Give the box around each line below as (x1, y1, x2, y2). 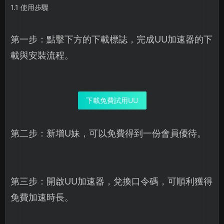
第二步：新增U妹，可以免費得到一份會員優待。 (10, 128, 206, 139)
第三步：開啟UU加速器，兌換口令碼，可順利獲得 (10, 176, 212, 187)
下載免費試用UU (86, 96, 138, 105)
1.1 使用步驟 (10, 3, 48, 12)
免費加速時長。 (10, 192, 73, 203)
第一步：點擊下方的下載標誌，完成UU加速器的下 (10, 34, 212, 45)
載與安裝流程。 (10, 50, 73, 61)
